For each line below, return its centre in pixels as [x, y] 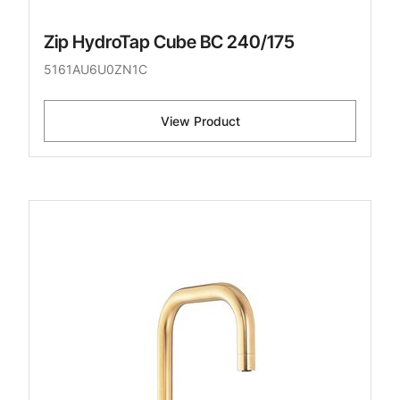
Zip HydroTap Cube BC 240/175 [169, 42]
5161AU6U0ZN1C [96, 70]
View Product [200, 121]
